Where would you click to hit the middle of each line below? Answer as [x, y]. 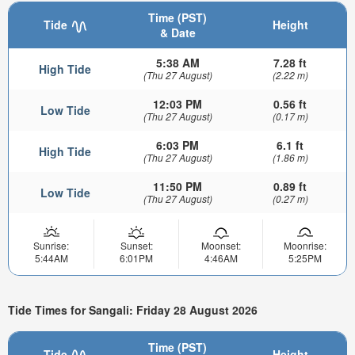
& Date [177, 33]
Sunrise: [51, 246]
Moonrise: [305, 246]
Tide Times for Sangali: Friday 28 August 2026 [133, 309]
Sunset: [136, 246]
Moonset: [221, 246]
